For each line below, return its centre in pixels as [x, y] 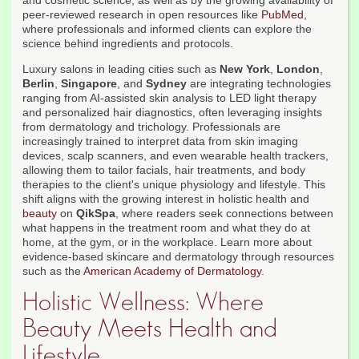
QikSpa [96, 214]
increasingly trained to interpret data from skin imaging [160, 141]
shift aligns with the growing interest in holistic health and [166, 199]
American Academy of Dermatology [172, 271]
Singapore [89, 84]
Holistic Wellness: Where [143, 303]
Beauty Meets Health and [150, 329]
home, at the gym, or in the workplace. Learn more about [167, 242]
